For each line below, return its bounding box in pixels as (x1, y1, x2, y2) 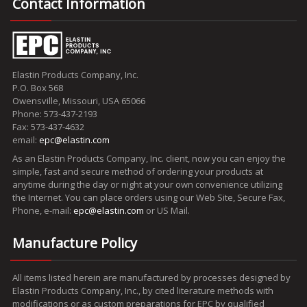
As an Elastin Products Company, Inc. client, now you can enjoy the (12, 152, 286, 165)
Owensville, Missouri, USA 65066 (12, 95, 145, 108)
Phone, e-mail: (12, 204, 73, 217)
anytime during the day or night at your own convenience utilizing (12, 178, 282, 191)
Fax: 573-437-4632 (12, 121, 84, 134)
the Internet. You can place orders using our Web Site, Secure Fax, (12, 191, 285, 204)
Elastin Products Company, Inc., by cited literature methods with (12, 284, 273, 297)
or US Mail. (144, 204, 190, 217)
